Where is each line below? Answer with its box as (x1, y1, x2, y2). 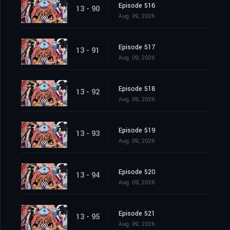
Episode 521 (119, 209, 155, 219)
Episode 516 (119, 1, 156, 11)
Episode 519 (119, 126, 156, 136)
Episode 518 (119, 84, 156, 94)
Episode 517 (119, 43, 155, 52)
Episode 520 (119, 167, 156, 177)
